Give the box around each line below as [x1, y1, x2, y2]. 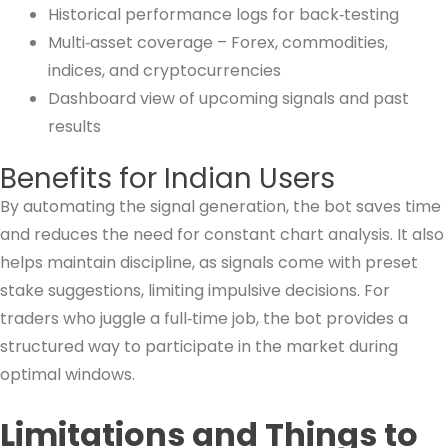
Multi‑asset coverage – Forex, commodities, [48, 30, 388, 54]
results [48, 114, 101, 138]
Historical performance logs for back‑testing [48, 2, 399, 26]
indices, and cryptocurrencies [48, 58, 281, 82]
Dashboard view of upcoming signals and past [48, 86, 409, 110]
